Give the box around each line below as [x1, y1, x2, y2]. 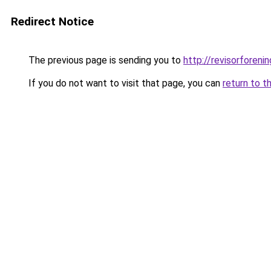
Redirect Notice [11, 15, 94, 28]
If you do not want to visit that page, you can [26, 77, 223, 89]
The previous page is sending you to [26, 54, 183, 66]
